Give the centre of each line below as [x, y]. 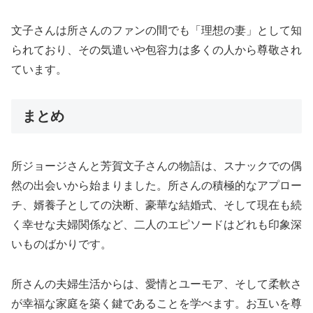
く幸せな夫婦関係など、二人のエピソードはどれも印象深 [156, 224]
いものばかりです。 [61, 244]
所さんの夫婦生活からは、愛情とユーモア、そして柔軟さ [156, 284]
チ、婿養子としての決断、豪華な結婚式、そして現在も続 [156, 205]
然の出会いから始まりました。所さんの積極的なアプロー [156, 185]
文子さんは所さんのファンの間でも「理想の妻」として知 [156, 30]
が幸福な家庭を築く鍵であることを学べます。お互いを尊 [156, 303]
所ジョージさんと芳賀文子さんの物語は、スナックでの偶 [156, 166]
